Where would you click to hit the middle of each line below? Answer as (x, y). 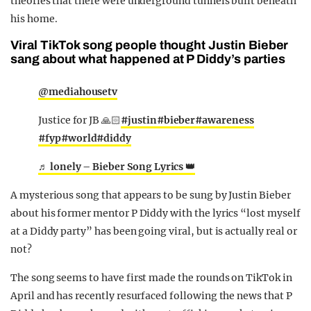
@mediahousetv (78, 92)
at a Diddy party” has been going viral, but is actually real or (154, 232)
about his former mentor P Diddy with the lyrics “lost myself (155, 213)
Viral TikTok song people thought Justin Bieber (150, 45)
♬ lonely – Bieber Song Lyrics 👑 (117, 167)
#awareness (225, 120)
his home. (34, 19)
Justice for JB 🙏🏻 (80, 120)
